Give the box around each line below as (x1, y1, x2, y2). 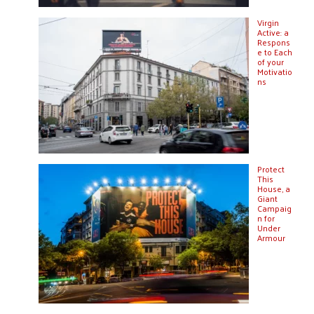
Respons (257, 34, 290, 50)
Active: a (257, 25, 289, 41)
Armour (257, 230, 285, 246)
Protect (257, 161, 285, 177)
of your (257, 54, 284, 70)
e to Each (257, 44, 292, 60)
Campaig (257, 200, 292, 217)
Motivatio (257, 64, 292, 80)
